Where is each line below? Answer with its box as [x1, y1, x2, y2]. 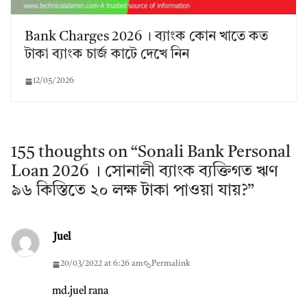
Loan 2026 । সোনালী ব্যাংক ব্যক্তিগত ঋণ [11, 164, 278, 181]
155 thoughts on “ [11, 145, 138, 162]
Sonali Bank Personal [138, 145, 291, 162]
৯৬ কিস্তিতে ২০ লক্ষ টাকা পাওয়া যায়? [11, 183, 247, 200]
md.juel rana [52, 286, 108, 297]
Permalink [151, 260, 191, 269]
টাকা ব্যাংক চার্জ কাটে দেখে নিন [25, 48, 189, 62]
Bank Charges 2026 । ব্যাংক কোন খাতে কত [25, 30, 268, 45]
